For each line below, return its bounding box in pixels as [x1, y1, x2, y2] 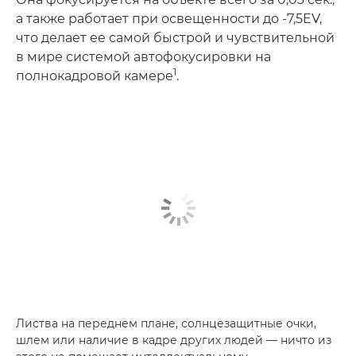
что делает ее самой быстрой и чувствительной [16, 29, 335, 45]
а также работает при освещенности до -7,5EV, [16, 10, 322, 26]
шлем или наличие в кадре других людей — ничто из [16, 333, 331, 348]
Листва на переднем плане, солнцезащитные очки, [16, 316, 316, 331]
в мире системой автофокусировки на [16, 48, 271, 64]
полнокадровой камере [16, 68, 173, 83]
